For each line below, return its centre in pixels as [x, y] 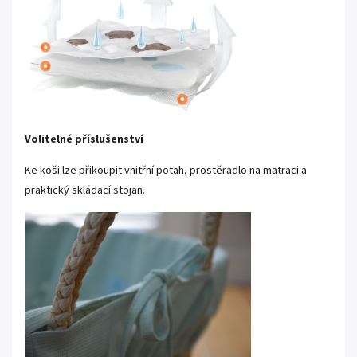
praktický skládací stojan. [85, 190]
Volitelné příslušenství [84, 139]
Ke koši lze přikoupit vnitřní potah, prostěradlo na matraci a [166, 170]
